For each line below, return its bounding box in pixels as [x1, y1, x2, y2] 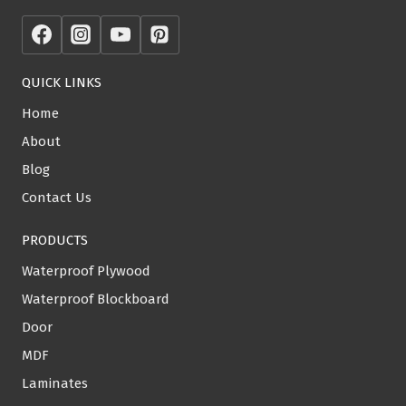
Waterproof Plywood [22, 262, 150, 279]
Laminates [22, 374, 88, 391]
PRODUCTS [22, 231, 88, 248]
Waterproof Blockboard [22, 290, 169, 307]
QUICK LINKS [22, 74, 101, 91]
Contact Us [22, 189, 92, 206]
